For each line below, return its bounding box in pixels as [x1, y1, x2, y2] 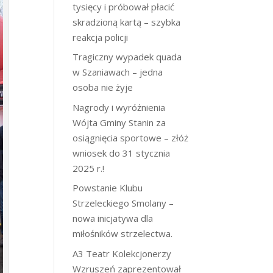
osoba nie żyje [73, 81, 133, 93]
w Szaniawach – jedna [73, 66, 163, 78]
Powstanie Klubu [73, 182, 143, 194]
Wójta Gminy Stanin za [73, 116, 166, 129]
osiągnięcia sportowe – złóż [73, 131, 189, 144]
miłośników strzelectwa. [73, 227, 173, 239]
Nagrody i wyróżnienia [73, 101, 166, 113]
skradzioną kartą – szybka [73, 15, 181, 28]
